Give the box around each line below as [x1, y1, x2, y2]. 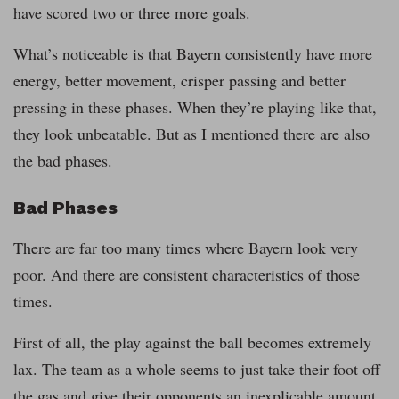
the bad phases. [13, 150, 112, 172]
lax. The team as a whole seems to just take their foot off [13, 358, 380, 380]
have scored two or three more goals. [13, 2, 250, 24]
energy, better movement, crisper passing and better [13, 69, 346, 92]
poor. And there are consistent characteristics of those [13, 264, 360, 286]
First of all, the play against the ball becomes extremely [13, 331, 371, 354]
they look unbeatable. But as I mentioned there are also [13, 123, 370, 145]
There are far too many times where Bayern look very [13, 237, 358, 259]
